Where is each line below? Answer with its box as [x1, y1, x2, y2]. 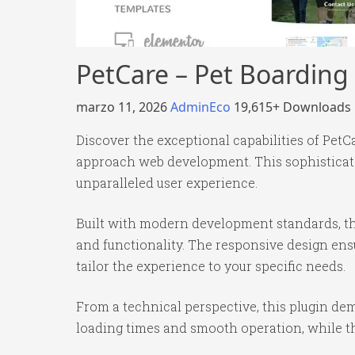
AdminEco [170, 98, 234, 116]
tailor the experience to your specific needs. [76, 258, 345, 274]
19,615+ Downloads [234, 98, 351, 116]
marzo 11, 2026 [76, 98, 170, 116]
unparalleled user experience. [76, 174, 258, 191]
